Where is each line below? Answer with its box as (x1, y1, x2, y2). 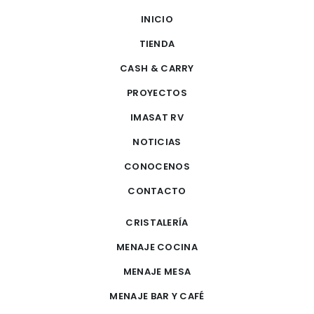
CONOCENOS (124, 160, 190, 174)
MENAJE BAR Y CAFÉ (109, 289, 205, 303)
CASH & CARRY (120, 62, 194, 76)
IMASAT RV (130, 111, 184, 125)
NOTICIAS (132, 135, 182, 149)
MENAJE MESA (123, 265, 191, 279)
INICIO (141, 13, 173, 27)
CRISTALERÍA (125, 216, 189, 230)
